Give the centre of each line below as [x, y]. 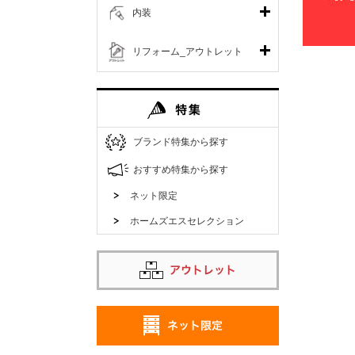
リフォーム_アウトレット [187, 51]
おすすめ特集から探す [181, 169]
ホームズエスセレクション [187, 221]
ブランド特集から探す [181, 141]
